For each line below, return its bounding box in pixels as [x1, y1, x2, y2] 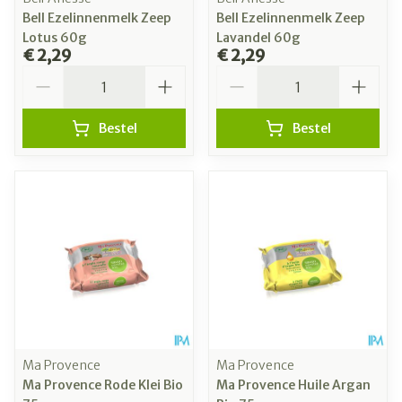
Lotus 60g [22, 30, 87, 47]
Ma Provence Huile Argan [216, 377, 371, 394]
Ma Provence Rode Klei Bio [22, 377, 183, 394]
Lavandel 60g [216, 30, 301, 47]
